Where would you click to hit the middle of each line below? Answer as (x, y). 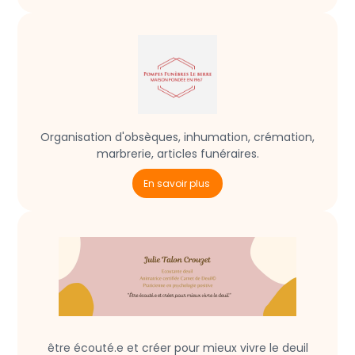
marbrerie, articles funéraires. (177, 154)
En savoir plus (176, 184)
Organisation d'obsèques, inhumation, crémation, (177, 137)
